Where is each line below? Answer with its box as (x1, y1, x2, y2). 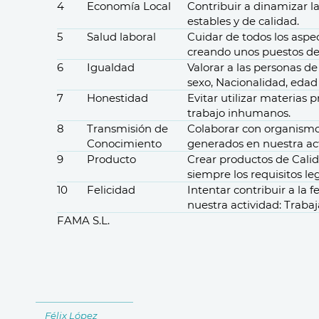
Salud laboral (87, 30, 156, 43)
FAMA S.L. (57, 214, 110, 227)
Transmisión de (87, 122, 168, 135)
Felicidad (87, 183, 135, 197)
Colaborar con (187, 122, 264, 135)
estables (187, 14, 231, 28)
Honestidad (87, 91, 148, 105)
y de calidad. (231, 14, 299, 28)
